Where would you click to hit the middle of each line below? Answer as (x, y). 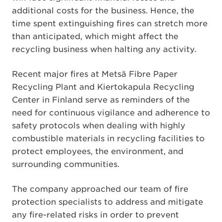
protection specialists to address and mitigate (108, 202)
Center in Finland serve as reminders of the (101, 100)
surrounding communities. (66, 164)
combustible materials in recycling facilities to (108, 138)
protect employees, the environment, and (98, 151)
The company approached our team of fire (100, 189)
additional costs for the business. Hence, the (103, 10)
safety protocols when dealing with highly (99, 125)
